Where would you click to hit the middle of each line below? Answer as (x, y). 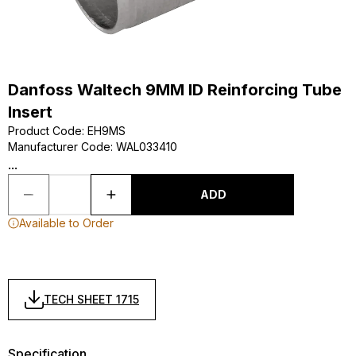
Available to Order (66, 223)
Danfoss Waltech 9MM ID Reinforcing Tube (175, 90)
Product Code (45, 131)
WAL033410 (147, 147)
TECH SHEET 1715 (91, 299)
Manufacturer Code (59, 147)
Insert (30, 112)
